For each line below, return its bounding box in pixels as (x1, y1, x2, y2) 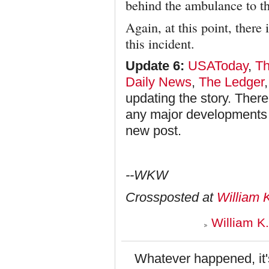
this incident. (125, 34, 195, 52)
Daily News (125, 74, 192, 89)
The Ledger (199, 74, 264, 89)
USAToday (188, 58, 248, 73)
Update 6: (125, 58, 184, 73)
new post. (125, 123, 181, 138)
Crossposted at (125, 190, 217, 205)
